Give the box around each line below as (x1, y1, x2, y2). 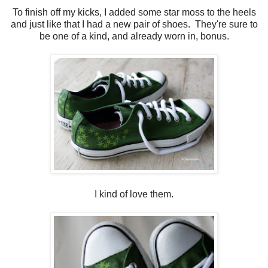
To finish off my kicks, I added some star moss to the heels (12, 7, 256, 17)
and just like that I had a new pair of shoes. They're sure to (10, 19, 258, 29)
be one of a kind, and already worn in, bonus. (39, 31, 229, 41)
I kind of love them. (95, 188, 173, 199)
